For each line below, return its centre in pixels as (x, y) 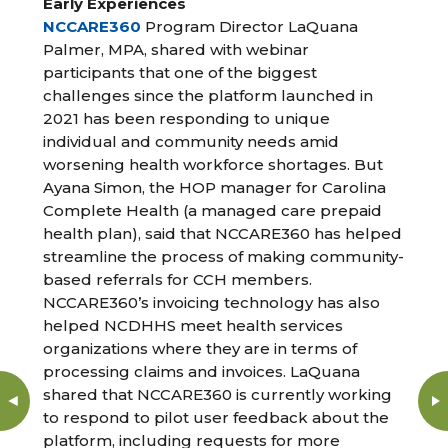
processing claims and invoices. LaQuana (202, 371)
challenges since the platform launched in (208, 95)
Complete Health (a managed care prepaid (213, 210)
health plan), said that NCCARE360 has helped (223, 233)
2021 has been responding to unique (187, 118)
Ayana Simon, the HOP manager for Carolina (215, 187)
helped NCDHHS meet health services (193, 325)
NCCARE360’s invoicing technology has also (212, 302)
